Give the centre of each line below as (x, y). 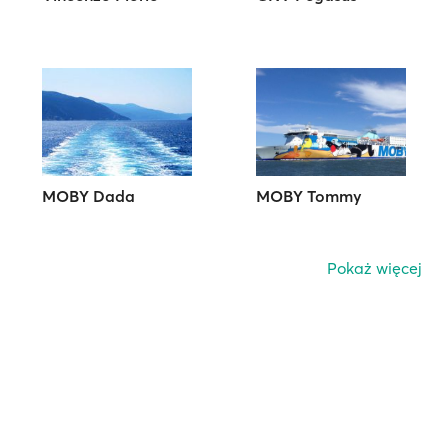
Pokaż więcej (374, 268)
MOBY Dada (89, 196)
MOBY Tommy (308, 196)
